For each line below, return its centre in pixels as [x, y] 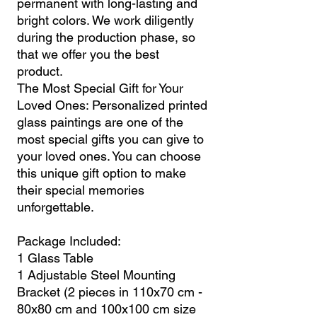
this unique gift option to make [102, 173]
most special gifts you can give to [110, 139]
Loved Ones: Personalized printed [112, 105]
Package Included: [69, 241]
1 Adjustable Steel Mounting [96, 275]
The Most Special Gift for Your [100, 88]
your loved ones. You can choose [109, 156]
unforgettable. [56, 207]
